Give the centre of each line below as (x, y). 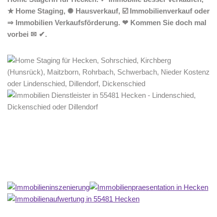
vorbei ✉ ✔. (27, 34)
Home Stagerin (48, 160)
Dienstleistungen (133, 160)
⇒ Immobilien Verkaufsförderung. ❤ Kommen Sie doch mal (107, 23)
